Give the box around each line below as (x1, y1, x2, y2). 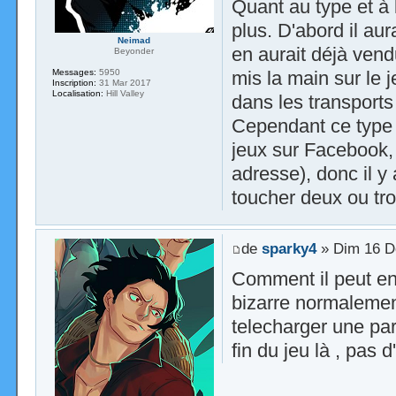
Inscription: (52, 78, 96, 88)
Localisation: (52, 88, 103, 98)
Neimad (118, 35, 151, 45)
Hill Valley (103, 88, 144, 98)
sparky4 (261, 240, 316, 257)
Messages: (52, 67, 96, 77)
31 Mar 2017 (96, 78, 151, 88)
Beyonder (114, 46, 155, 56)
